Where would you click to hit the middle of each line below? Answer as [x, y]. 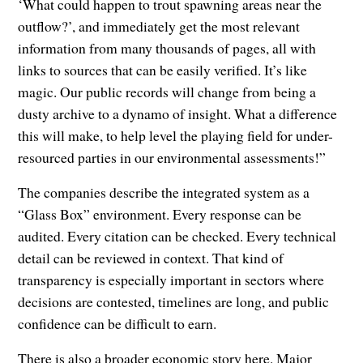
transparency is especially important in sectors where [171, 280]
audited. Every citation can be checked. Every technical [177, 236]
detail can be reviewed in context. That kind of [151, 258]
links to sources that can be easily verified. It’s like [163, 70]
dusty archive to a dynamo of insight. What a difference [178, 114]
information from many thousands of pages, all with [167, 48]
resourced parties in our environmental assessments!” [172, 158]
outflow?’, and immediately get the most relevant [159, 26]
